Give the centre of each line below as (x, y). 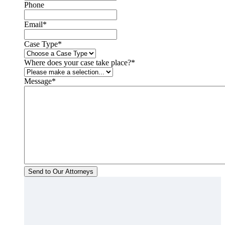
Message (38, 81)
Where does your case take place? (78, 63)
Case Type (41, 44)
